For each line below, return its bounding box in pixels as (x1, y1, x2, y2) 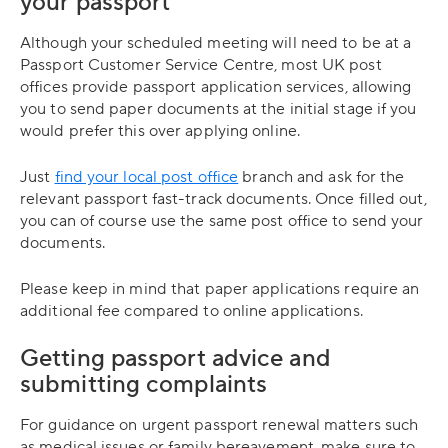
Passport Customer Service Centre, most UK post (20, 55, 382, 75)
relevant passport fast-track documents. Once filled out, (20, 189, 427, 209)
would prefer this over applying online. (20, 121, 300, 141)
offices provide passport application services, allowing (20, 77, 412, 97)
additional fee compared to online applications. (20, 301, 363, 321)
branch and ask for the (238, 167, 405, 187)
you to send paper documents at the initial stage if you (20, 99, 417, 119)
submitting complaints (20, 369, 268, 400)
